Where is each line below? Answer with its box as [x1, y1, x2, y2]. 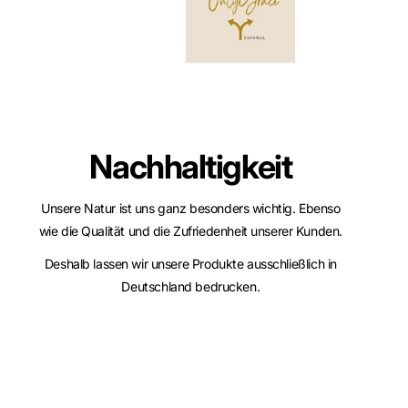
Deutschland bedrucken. [121, 279, 260, 295]
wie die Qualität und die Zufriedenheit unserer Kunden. [38, 222, 342, 239]
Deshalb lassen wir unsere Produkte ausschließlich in [44, 256, 337, 272]
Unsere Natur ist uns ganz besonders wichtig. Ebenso [41, 199, 341, 216]
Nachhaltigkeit [89, 147, 292, 188]
